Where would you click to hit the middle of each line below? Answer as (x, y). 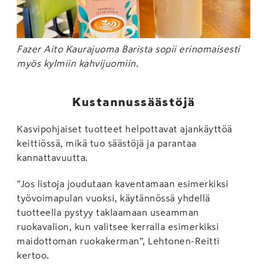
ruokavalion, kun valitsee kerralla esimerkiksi (118, 226)
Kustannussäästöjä (133, 102)
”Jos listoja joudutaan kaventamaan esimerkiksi (122, 183)
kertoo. (33, 255)
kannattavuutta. (52, 157)
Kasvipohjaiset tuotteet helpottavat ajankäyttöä (125, 128)
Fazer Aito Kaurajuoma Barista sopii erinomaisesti (128, 49)
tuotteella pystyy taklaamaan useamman (108, 212)
